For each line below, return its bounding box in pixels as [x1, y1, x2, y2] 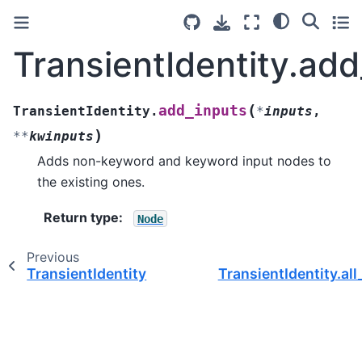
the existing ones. [37, 173, 145, 190]
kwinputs [29, 128, 94, 144]
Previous [26, 249, 79, 266]
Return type [44, 209, 119, 226]
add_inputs [158, 102, 247, 119]
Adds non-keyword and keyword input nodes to [37, 152, 331, 169]
